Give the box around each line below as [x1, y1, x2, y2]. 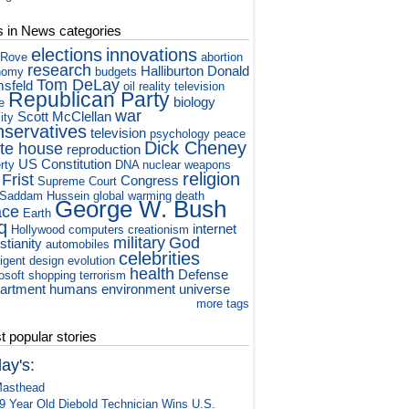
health [130, 265, 175, 284]
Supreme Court [37, 174, 118, 189]
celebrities [119, 247, 201, 269]
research [27, 61, 92, 80]
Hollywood [11, 223, 66, 237]
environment [101, 281, 176, 298]
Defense [178, 267, 229, 283]
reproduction [67, 142, 142, 158]
